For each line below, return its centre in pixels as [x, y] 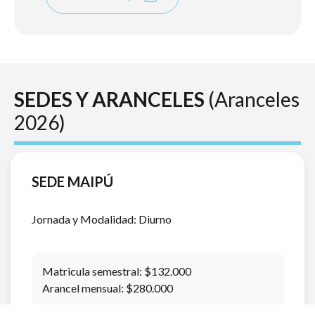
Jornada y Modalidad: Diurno [102, 219]
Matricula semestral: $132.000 [117, 271]
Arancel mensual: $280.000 [108, 288]
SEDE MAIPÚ [72, 181]
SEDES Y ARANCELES [109, 99]
